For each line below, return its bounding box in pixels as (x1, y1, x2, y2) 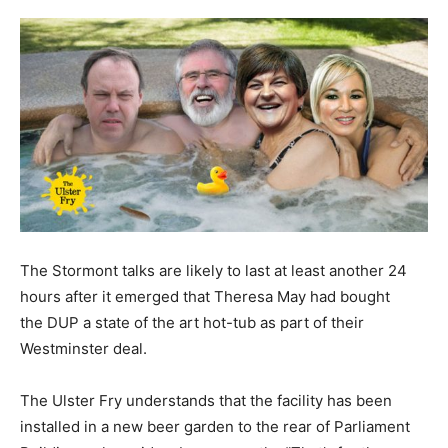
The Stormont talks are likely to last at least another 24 (20, 261, 407, 281)
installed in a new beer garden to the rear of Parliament (20, 417, 410, 437)
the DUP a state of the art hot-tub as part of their (20, 313, 364, 333)
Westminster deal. (20, 339, 147, 359)
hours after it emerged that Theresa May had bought (20, 287, 390, 307)
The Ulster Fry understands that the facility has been (20, 391, 392, 411)
